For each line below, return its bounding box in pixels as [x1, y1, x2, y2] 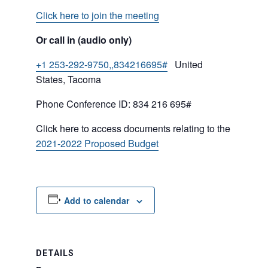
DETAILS [36, 248, 74, 258]
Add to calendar [63, 194, 129, 206]
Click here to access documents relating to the [36, 121, 230, 135]
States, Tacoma [36, 72, 101, 86]
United [167, 57, 203, 71]
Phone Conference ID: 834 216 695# [36, 97, 191, 111]
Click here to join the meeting [36, 8, 159, 22]
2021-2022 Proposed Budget [36, 136, 159, 150]
